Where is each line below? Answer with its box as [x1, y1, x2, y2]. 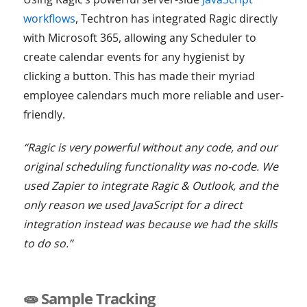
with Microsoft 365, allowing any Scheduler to [23, 30, 256, 46]
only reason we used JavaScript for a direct [23, 197, 243, 213]
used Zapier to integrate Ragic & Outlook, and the [23, 178, 278, 194]
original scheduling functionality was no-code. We [23, 159, 278, 175]
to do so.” [23, 236, 73, 251]
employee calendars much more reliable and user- [23, 88, 284, 103]
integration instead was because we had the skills [23, 217, 278, 232]
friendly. [23, 107, 65, 123]
